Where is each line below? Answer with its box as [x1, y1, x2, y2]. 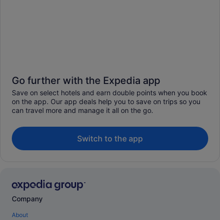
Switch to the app [77, 133, 143, 143]
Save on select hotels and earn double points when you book [12, 88, 207, 97]
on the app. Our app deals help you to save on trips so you [12, 97, 200, 106]
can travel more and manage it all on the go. [12, 106, 153, 114]
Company [12, 194, 43, 203]
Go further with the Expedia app [12, 74, 160, 86]
